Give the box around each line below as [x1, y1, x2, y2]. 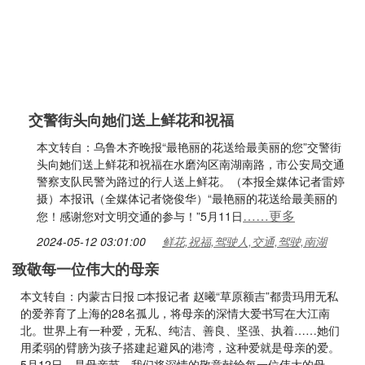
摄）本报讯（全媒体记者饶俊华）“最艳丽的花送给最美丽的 [37, 190, 337, 206]
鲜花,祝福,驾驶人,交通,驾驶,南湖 [162, 233, 327, 249]
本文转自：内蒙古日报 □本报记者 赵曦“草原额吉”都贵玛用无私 [20, 288, 338, 304]
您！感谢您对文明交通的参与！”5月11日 [37, 208, 243, 224]
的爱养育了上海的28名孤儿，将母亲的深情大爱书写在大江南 [20, 305, 330, 321]
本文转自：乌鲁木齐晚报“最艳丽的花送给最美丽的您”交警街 [37, 139, 341, 155]
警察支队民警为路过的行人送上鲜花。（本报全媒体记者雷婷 [37, 173, 345, 189]
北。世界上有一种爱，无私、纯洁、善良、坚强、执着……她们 [20, 322, 340, 338]
